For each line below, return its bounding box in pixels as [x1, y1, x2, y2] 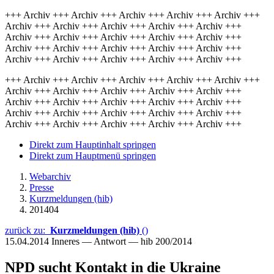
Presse [29, 182, 54, 193]
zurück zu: [5, 225, 50, 235]
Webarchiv [29, 171, 71, 182]
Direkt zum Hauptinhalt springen [29, 139, 156, 150]
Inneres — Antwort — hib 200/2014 [51, 236, 192, 246]
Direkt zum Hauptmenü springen [29, 150, 156, 161]
